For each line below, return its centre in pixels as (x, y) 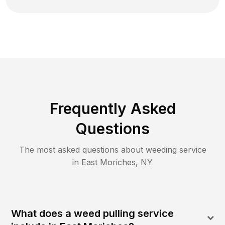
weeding (161, 150)
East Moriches (108, 162)
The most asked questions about (82, 150)
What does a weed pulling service (93, 214)
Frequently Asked (113, 109)
